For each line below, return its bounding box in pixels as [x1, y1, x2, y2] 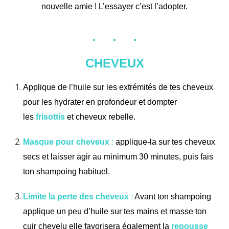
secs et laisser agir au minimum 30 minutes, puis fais [23, 152, 213, 161]
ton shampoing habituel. [23, 167, 110, 176]
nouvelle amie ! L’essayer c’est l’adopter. [41, 2, 188, 11]
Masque [23, 137, 56, 146]
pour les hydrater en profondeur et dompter [23, 97, 177, 106]
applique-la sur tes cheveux [113, 137, 215, 146]
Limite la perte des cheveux [23, 192, 131, 201]
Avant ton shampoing [133, 192, 211, 201]
